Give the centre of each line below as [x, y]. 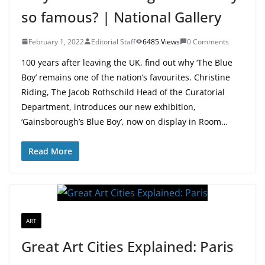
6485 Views [161, 41]
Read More [50, 151]
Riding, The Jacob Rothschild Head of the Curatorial [123, 92]
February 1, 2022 [56, 41]
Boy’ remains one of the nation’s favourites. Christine [126, 77]
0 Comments [208, 41]
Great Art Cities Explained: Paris [127, 246]
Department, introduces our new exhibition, [109, 106]
